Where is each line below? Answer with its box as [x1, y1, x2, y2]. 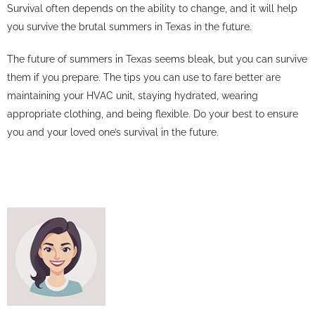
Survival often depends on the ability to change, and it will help [7, 2, 297, 15]
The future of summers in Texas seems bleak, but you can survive [7, 53, 307, 65]
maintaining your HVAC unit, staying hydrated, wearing [7, 89, 258, 102]
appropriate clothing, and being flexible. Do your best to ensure [7, 108, 298, 120]
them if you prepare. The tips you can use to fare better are [7, 71, 281, 84]
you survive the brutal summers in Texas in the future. [7, 20, 252, 33]
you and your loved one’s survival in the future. [7, 126, 219, 139]
